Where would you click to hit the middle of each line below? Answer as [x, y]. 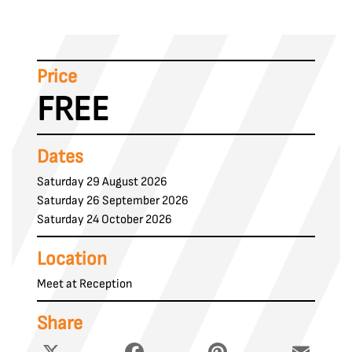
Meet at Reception [84, 284]
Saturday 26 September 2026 [113, 200]
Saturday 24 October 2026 [104, 219]
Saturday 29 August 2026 [102, 181]
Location [72, 258]
